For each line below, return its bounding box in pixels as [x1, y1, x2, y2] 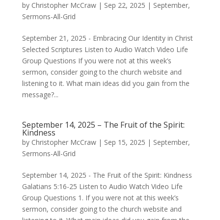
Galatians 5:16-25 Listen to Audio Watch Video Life [22, 182, 183, 191]
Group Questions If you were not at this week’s [22, 56, 171, 65]
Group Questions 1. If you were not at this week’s [22, 193, 179, 202]
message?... [22, 90, 58, 99]
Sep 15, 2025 [104, 137, 145, 147]
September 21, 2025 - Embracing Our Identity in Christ [22, 33, 193, 43]
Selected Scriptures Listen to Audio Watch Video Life [22, 45, 188, 54]
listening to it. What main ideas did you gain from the [22, 79, 190, 88]
